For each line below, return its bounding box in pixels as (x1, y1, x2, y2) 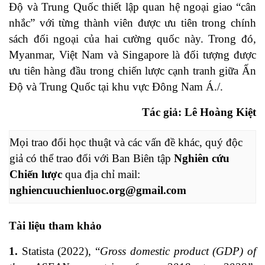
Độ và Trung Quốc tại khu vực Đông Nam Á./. (9, 80, 223, 93)
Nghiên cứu (174, 151, 230, 164)
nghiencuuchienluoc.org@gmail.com (9, 183, 186, 196)
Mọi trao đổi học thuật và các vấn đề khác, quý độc (9, 135, 243, 148)
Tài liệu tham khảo (9, 219, 102, 232)
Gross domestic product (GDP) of (100, 245, 257, 258)
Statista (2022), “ (18, 245, 101, 258)
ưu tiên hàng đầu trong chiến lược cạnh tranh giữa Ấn (9, 64, 256, 77)
